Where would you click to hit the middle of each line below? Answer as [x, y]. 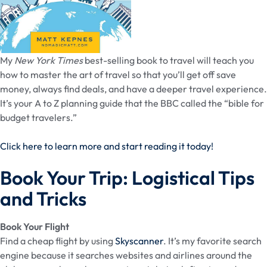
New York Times [49, 60]
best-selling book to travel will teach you [168, 60]
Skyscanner [139, 240]
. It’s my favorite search [212, 240]
